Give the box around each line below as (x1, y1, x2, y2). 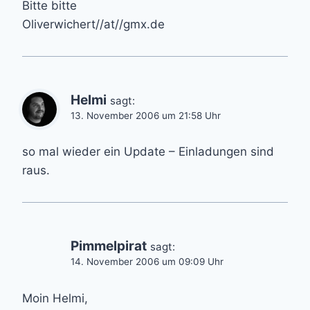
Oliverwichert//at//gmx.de (22, 17, 165, 31)
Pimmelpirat (71, 238, 147, 255)
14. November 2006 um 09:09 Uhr (71, 256, 224, 268)
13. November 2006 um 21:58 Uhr (71, 109, 221, 121)
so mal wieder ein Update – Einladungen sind (22, 145, 274, 159)
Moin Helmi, (22, 291, 88, 306)
